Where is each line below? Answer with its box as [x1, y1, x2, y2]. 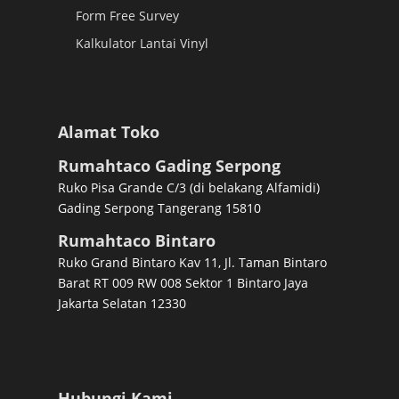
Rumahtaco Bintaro [57, 230, 216, 252]
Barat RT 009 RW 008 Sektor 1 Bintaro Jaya [57, 274, 308, 292]
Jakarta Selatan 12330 [57, 295, 186, 313]
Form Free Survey [75, 7, 179, 25]
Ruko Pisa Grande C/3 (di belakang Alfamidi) [57, 179, 320, 197]
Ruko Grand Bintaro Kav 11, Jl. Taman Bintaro [57, 254, 327, 272]
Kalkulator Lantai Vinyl [75, 35, 208, 53]
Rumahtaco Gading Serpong [57, 155, 281, 177]
